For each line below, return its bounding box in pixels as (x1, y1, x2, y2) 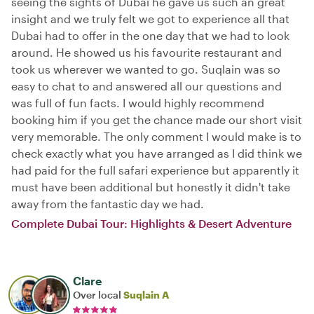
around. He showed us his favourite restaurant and (11, 46, 282, 59)
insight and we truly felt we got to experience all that (11, 12, 289, 25)
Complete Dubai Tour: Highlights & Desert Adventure (11, 217, 292, 230)
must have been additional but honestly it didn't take (11, 180, 290, 193)
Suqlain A (123, 289, 169, 301)
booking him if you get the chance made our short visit (11, 113, 302, 126)
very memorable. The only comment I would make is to (11, 130, 301, 143)
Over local (73, 289, 123, 301)
